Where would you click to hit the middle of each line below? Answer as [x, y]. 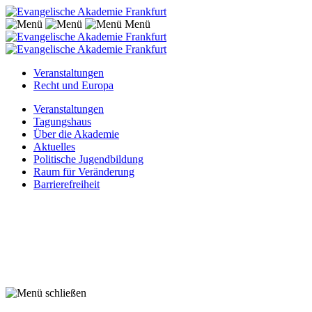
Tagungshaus [62, 122]
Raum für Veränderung [84, 172]
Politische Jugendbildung [88, 159]
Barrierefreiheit [67, 184]
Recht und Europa [73, 85]
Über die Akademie [76, 134]
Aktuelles [54, 147]
